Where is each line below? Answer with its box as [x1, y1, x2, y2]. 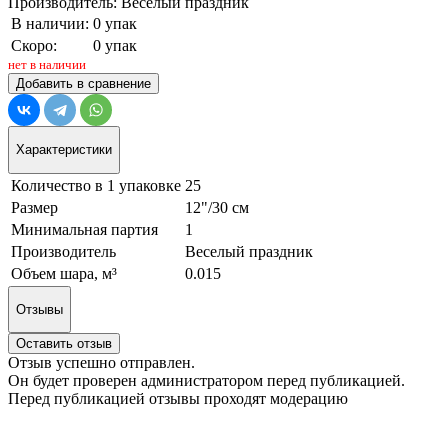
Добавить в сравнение [16, 75, 151, 91]
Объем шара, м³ [11, 264, 117, 282]
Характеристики [16, 142, 112, 158]
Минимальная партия [11, 220, 158, 238]
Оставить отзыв [16, 336, 112, 352]
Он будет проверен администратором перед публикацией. [8, 372, 405, 390]
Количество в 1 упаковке [11, 176, 181, 194]
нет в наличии [8, 57, 86, 72]
